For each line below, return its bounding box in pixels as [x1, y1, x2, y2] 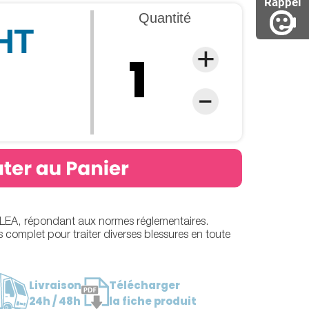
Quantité [138, 10, 191, 26]
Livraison [29, 277, 82, 292]
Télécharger [109, 277, 181, 292]
